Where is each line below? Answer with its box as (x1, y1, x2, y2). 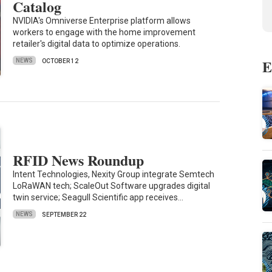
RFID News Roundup (13, 149, 144, 171)
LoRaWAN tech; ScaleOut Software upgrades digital (13, 180, 211, 191)
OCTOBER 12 (42, 57, 79, 64)
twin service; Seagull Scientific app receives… (13, 192, 184, 202)
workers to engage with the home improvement (13, 27, 196, 37)
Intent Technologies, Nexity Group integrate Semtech (13, 169, 215, 179)
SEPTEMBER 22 (42, 211, 87, 218)
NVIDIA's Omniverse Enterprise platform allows (13, 15, 191, 25)
